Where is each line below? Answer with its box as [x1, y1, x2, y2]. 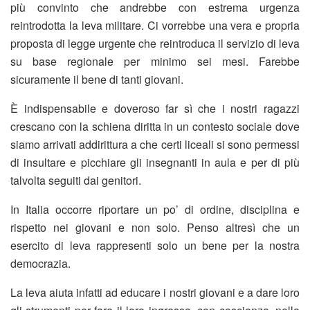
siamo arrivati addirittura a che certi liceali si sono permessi [10, 136, 300, 153]
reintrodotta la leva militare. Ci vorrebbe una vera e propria [10, 17, 300, 34]
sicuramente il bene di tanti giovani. [10, 71, 183, 88]
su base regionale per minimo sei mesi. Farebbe [10, 53, 300, 70]
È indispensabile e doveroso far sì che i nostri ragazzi [10, 100, 300, 117]
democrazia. [10, 255, 71, 272]
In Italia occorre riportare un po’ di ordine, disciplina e [10, 201, 300, 218]
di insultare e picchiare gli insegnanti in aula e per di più [10, 154, 300, 171]
